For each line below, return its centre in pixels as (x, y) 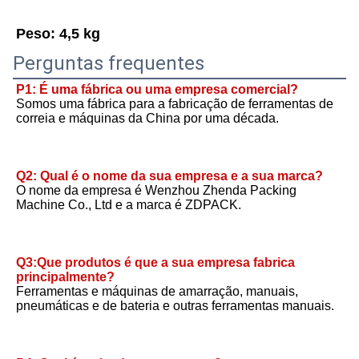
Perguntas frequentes (109, 64)
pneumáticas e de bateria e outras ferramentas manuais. (175, 306)
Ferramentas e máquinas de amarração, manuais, (157, 292)
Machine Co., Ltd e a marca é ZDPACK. (129, 205)
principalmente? (65, 277)
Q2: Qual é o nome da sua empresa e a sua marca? (169, 176)
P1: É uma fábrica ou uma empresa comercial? (157, 90)
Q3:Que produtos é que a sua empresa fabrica (155, 263)
